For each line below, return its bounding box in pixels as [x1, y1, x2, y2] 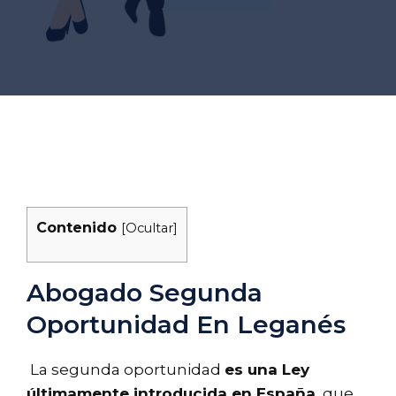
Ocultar [126, 219, 173, 236]
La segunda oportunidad [27, 360, 225, 378]
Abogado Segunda [27, 277, 263, 308]
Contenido [36, 217, 117, 236]
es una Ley [225, 360, 309, 378]
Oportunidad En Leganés [27, 308, 346, 339]
